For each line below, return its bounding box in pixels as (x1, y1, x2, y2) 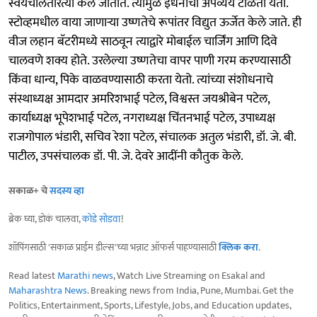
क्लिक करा (219, 238, 258, 255)
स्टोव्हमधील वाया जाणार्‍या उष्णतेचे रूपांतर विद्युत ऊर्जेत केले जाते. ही (8, 11, 301, 33)
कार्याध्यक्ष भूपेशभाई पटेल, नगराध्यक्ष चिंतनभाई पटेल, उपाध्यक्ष (8, 107, 275, 129)
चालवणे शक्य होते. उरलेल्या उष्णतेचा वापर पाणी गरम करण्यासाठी (8, 50, 291, 71)
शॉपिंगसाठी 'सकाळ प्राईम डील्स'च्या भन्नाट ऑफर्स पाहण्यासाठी (8, 238, 219, 255)
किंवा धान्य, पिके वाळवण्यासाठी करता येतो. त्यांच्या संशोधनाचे (8, 69, 273, 91)
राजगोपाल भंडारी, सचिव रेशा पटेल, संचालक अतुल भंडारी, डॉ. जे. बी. (8, 126, 296, 148)
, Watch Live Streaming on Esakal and (113, 267, 265, 284)
